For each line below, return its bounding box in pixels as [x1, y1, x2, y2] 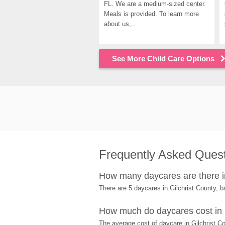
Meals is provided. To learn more [104, 10, 199, 18]
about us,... [104, 20, 137, 28]
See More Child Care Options [112, 54, 214, 63]
